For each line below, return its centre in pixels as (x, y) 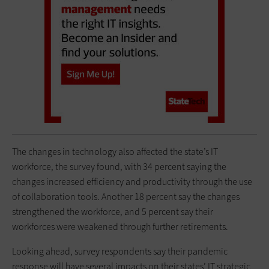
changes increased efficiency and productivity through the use (132, 181)
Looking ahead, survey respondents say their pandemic (120, 251)
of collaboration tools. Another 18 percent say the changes (126, 196)
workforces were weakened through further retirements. (120, 226)
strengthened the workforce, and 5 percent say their (113, 211)
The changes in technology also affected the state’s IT (115, 151)
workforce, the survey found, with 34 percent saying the (119, 166)
